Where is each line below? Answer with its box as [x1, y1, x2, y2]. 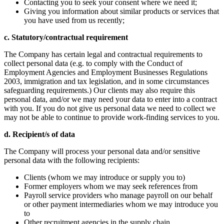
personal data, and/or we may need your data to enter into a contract [4, 94, 217, 103]
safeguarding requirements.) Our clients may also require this [4, 85, 195, 94]
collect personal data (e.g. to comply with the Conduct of [4, 58, 182, 67]
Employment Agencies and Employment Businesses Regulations [4, 67, 207, 76]
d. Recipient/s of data [4, 129, 75, 138]
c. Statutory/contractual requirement [4, 32, 128, 41]
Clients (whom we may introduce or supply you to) [24, 172, 185, 181]
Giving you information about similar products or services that [24, 6, 219, 15]
